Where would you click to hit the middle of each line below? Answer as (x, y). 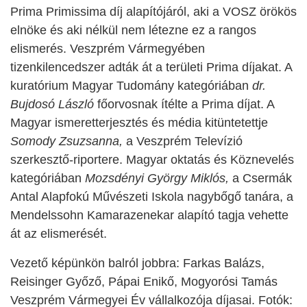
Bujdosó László (52, 104)
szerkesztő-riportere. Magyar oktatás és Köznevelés (152, 160)
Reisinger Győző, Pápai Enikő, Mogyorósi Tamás (144, 282)
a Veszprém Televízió (183, 141)
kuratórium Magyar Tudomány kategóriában (131, 86)
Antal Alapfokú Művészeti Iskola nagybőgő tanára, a (152, 197)
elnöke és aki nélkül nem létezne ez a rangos (133, 30)
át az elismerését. (59, 234)
